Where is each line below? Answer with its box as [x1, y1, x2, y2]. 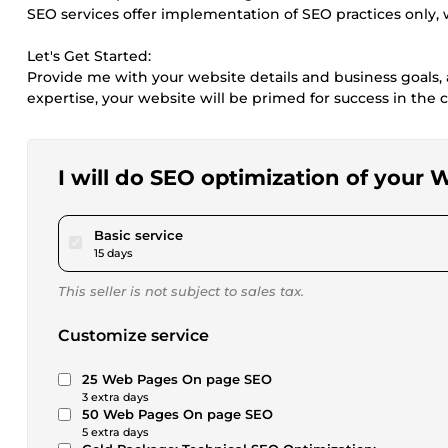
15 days [94, 246, 133, 260]
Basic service [94, 227, 183, 243]
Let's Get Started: [27, 47, 151, 65]
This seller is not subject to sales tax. [58, 283, 304, 299]
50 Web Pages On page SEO [82, 406, 273, 422]
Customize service [58, 326, 209, 345]
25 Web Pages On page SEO [82, 371, 272, 387]
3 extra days [82, 390, 149, 404]
